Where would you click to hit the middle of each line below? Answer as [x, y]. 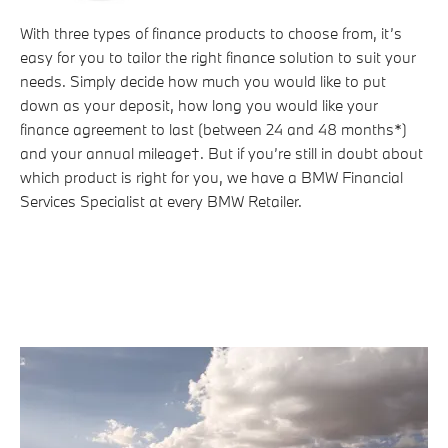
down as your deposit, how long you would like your [199, 104]
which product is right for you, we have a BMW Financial [211, 176]
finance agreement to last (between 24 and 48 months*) [213, 128]
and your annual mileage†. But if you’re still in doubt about [221, 152]
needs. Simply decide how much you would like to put [203, 80]
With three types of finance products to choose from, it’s [211, 32]
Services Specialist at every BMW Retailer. [161, 200]
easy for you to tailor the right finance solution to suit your [218, 56]
